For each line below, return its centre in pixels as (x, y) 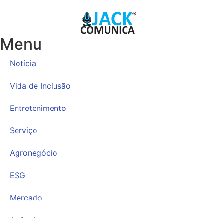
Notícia (23, 64)
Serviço (24, 131)
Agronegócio (34, 153)
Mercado (26, 198)
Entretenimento (38, 108)
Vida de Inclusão (40, 86)
